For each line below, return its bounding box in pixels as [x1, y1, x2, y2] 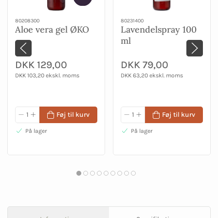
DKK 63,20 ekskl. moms [121, 72, 183, 79]
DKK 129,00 [15, 59, 67, 71]
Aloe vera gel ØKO [15, 23, 89, 35]
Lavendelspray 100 [121, 23, 197, 35]
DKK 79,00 [121, 59, 168, 71]
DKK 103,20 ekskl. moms [15, 72, 79, 79]
